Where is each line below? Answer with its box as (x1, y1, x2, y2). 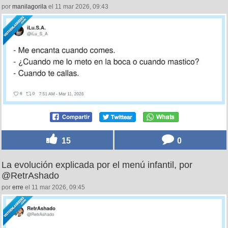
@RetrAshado (2, 170, 59, 181)
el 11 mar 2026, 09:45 (23, 183, 85, 191)
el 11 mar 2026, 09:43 (47, 3, 108, 11)
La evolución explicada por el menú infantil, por (2, 159, 192, 170)
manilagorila (12, 3, 47, 11)
